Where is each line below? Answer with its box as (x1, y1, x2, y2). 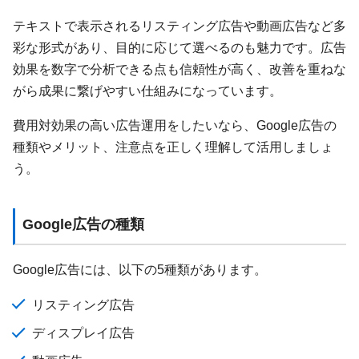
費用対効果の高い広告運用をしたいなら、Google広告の (13, 118, 337, 133)
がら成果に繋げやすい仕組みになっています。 (13, 83, 282, 98)
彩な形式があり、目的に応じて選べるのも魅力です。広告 (13, 40, 346, 54)
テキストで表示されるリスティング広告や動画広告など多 (13, 18, 346, 33)
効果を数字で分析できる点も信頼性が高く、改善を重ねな (13, 62, 346, 76)
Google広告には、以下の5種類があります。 (13, 262, 267, 277)
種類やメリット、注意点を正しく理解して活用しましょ (13, 139, 333, 155)
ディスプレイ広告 (32, 325, 135, 340)
